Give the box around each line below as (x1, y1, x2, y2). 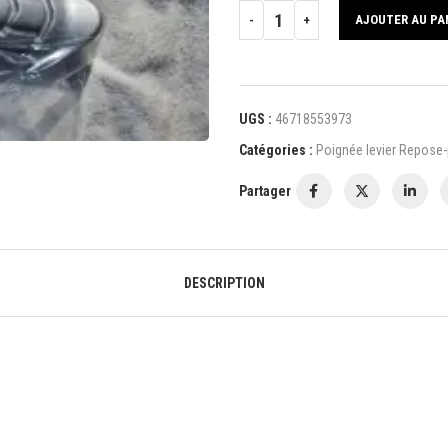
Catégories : (238, 142, 313, 158)
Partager (238, 183, 291, 199)
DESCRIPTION (183, 275, 265, 291)
